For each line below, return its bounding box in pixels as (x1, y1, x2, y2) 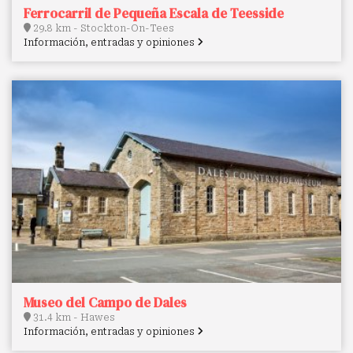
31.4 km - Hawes (31, 311, 115, 323)
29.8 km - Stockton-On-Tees (31, 22, 174, 34)
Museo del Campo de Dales (24, 292, 187, 312)
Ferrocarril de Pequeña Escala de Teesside (24, 3, 284, 23)
